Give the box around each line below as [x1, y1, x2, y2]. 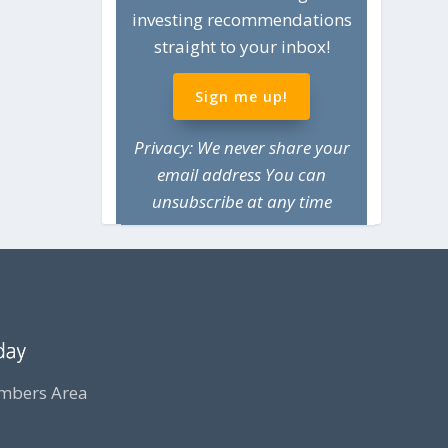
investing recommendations [131, 7, 352, 31]
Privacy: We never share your [133, 136, 350, 160]
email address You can [157, 163, 327, 187]
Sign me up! [195, 87, 289, 107]
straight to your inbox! [153, 34, 330, 58]
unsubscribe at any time [151, 190, 332, 214]
